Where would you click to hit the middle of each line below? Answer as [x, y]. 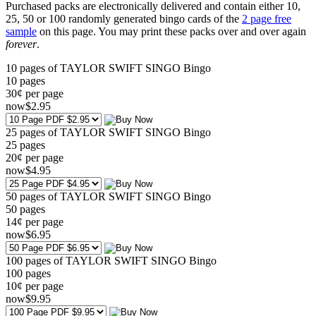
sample [21, 31]
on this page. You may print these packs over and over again [171, 31]
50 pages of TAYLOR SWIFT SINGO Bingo [108, 196]
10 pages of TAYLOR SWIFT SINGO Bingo [108, 68]
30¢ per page [35, 93]
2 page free [267, 18]
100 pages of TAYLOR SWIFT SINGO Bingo [111, 260]
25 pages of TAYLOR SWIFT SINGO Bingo [108, 132]
